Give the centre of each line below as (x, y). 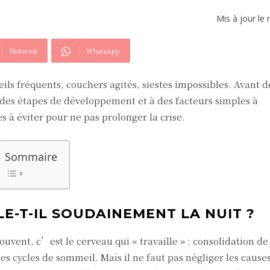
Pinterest (23, 51)
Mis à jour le (242, 19)
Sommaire (31, 157)
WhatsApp (103, 51)
